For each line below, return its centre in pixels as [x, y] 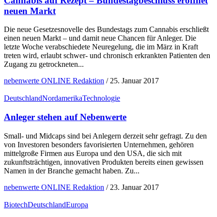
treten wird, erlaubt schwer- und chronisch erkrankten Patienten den [107, 56]
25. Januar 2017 [134, 81]
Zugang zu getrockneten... [44, 64]
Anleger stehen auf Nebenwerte [65, 117]
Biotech [16, 204]
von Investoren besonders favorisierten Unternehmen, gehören [99, 144]
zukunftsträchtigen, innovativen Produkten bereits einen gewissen [104, 162]
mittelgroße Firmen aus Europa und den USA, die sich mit [93, 153]
